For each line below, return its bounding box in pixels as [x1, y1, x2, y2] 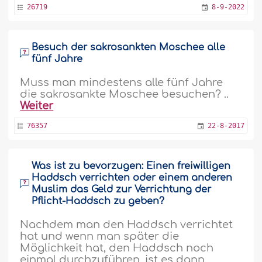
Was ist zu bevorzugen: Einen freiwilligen [32, 161, 231, 171]
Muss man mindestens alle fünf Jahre [20, 77, 223, 88]
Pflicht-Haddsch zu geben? [32, 196, 165, 206]
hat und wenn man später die [20, 230, 180, 242]
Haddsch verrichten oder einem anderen [32, 173, 233, 183]
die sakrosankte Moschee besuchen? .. [20, 88, 229, 100]
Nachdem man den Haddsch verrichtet [20, 219, 233, 230]
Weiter [20, 100, 54, 112]
